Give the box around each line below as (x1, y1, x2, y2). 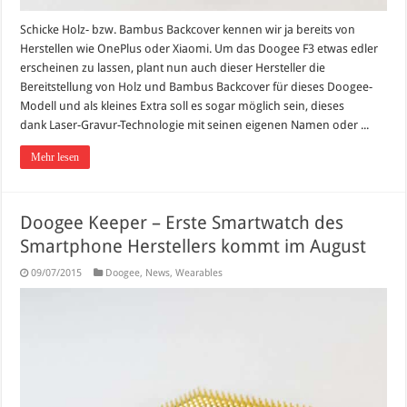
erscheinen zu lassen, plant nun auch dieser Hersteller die (20, 60, 326, 74)
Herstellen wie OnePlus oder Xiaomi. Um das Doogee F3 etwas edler (20, 41, 379, 55)
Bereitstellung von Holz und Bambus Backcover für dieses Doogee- (20, 79, 373, 94)
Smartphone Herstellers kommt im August (20, 234, 367, 257)
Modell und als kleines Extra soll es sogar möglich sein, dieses (20, 98, 345, 113)
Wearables (175, 266, 223, 279)
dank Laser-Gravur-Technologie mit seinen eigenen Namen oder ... (20, 117, 370, 132)
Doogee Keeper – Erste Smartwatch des (20, 211, 344, 233)
